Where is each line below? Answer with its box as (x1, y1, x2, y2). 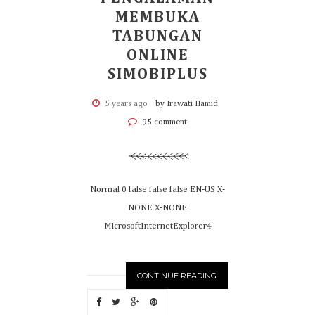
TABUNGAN (112, 29, 203, 44)
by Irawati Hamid (155, 100, 218, 108)
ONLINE (126, 48, 189, 63)
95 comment (140, 118, 187, 127)
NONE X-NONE (128, 203, 187, 212)
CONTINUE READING (137, 271, 217, 281)
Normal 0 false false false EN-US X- (90, 185, 225, 194)
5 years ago (104, 100, 148, 108)
